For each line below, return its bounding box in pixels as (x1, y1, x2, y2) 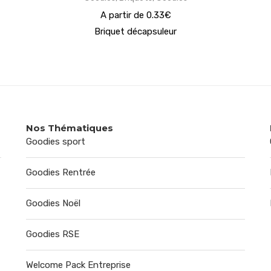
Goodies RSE (25, 229, 79, 240)
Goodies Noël (25, 198, 80, 209)
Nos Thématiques (25, 122, 113, 134)
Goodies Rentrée (25, 167, 96, 178)
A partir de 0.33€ (100, 10, 171, 21)
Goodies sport (25, 136, 85, 147)
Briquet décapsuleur (94, 26, 177, 37)
